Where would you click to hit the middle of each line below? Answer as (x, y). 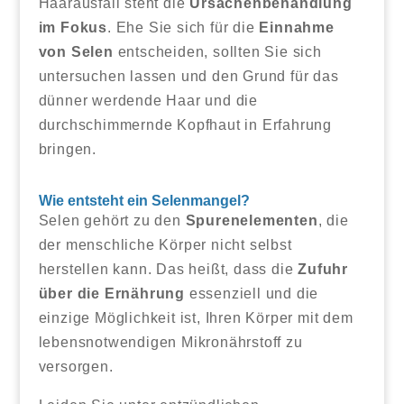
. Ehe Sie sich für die (183, 27)
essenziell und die (252, 293)
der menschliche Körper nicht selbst (165, 244)
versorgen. (76, 366)
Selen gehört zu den (112, 220)
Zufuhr (323, 269)
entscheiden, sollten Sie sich (217, 51)
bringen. (67, 149)
